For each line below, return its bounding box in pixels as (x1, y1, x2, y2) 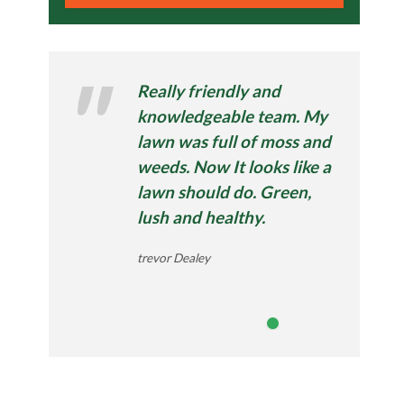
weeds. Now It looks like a (137, 156, 332, 177)
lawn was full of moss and (137, 131, 332, 151)
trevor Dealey (137, 251, 211, 265)
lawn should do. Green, (137, 181, 312, 202)
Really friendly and (137, 80, 281, 101)
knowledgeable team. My (137, 106, 328, 126)
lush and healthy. (137, 207, 266, 227)
